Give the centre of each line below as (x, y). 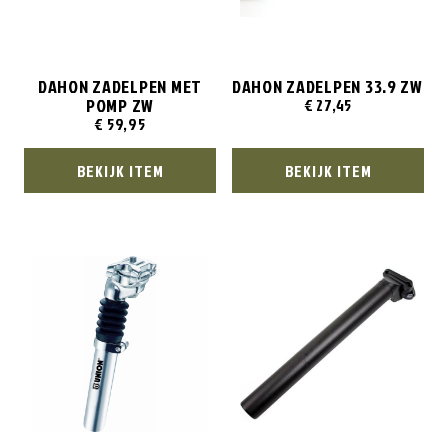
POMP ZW (120, 106)
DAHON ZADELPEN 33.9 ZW (327, 87)
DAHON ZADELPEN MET (120, 87)
